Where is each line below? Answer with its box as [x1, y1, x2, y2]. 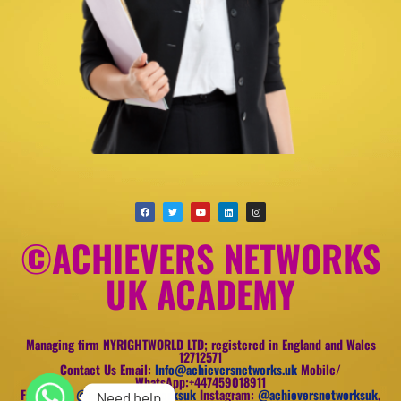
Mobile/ [297, 359, 341, 379]
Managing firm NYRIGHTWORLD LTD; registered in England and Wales [25, 334, 376, 354]
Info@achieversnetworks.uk [155, 359, 297, 379]
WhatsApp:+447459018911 [135, 371, 266, 391]
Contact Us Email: [60, 359, 155, 379]
